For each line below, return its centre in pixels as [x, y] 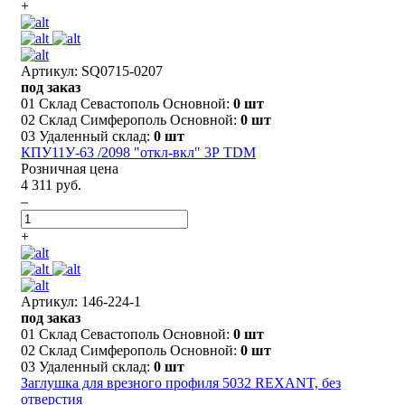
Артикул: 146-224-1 [81, 301]
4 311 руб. [51, 184]
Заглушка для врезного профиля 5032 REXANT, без [181, 382]
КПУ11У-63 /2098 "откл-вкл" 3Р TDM [138, 152]
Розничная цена [70, 168]
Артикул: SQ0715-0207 [92, 71]
